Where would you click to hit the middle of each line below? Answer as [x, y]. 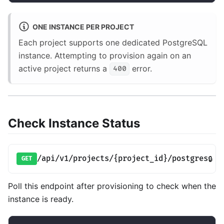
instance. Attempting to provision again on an [105, 56]
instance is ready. [41, 199]
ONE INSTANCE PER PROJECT [83, 26]
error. [141, 69]
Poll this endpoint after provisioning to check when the [112, 186]
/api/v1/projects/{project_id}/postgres [123, 158]
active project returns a [64, 69]
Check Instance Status [74, 123]
